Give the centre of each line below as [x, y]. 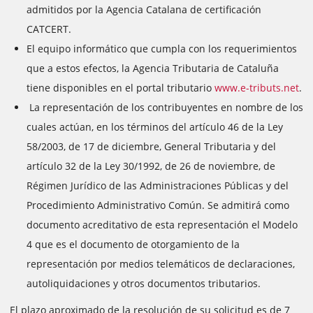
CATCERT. [49, 29]
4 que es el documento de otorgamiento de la [133, 244]
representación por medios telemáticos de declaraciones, [161, 264]
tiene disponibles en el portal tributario [121, 88]
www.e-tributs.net [257, 88]
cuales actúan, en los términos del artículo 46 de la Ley [155, 127]
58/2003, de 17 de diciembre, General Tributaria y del [151, 146]
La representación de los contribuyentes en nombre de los [165, 107]
